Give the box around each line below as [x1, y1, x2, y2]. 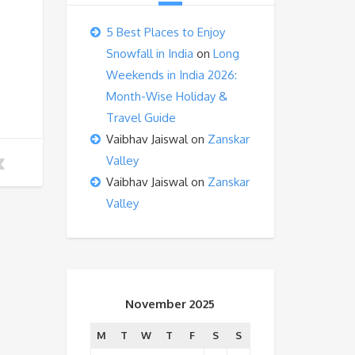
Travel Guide [105, 110, 176, 125]
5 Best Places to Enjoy [105, 25, 225, 40]
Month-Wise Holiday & [105, 89, 227, 104]
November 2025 [125, 296, 215, 311]
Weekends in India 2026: [105, 67, 237, 82]
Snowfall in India [105, 46, 193, 61]
